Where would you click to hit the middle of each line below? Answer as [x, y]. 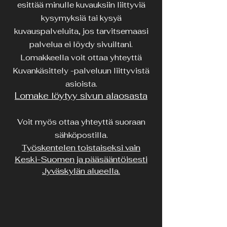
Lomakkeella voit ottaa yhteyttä [81, 58]
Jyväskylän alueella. [81, 171]
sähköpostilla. [81, 135]
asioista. [81, 84]
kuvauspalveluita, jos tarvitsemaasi [81, 31]
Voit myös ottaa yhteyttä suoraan [81, 122]
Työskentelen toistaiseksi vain [81, 148]
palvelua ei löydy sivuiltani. [81, 44]
